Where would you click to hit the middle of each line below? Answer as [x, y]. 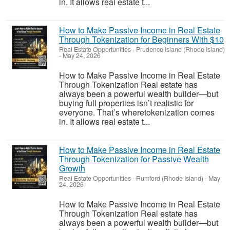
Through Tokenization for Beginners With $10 [141, 39]
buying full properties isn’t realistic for [126, 103]
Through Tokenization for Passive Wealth [134, 159]
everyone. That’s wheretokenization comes [137, 112]
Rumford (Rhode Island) [170, 178]
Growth [72, 168]
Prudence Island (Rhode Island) [180, 49]
